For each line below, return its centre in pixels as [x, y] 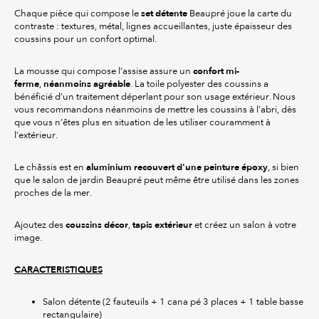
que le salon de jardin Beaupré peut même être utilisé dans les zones [157, 180]
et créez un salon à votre [244, 225]
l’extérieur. [36, 135]
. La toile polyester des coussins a [199, 84]
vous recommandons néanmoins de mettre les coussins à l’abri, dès [155, 110]
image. [28, 238]
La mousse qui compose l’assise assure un [104, 71]
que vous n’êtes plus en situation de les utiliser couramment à [142, 122]
